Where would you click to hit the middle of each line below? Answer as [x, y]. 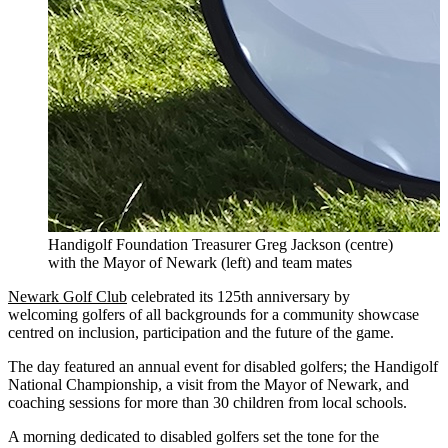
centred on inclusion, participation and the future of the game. [203, 332]
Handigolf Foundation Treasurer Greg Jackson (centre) [220, 244]
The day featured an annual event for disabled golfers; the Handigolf [223, 366]
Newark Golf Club [67, 296]
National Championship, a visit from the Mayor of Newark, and [208, 384]
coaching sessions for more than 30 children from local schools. [207, 402]
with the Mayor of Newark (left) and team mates [200, 262]
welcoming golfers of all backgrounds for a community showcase [213, 314]
